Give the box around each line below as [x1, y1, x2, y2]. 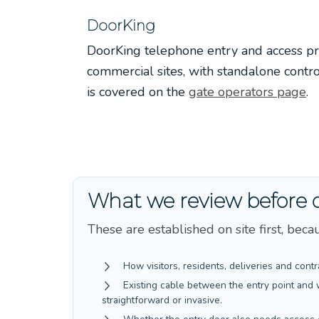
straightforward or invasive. [102, 293, 222, 307]
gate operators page [189, 83, 306, 100]
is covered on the [87, 83, 189, 100]
